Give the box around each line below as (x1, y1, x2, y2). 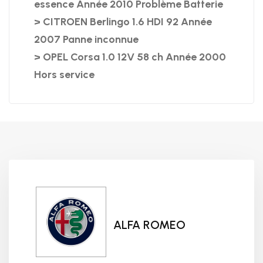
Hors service (33, 68, 95, 82)
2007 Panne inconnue (33, 33, 139, 46)
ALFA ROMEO (113, 217, 186, 232)
